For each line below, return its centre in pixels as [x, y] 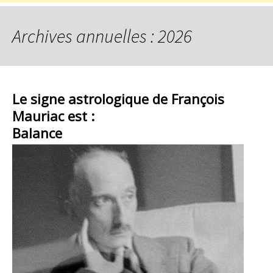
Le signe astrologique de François [118, 99]
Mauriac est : [53, 116]
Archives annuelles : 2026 [102, 36]
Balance [37, 133]
